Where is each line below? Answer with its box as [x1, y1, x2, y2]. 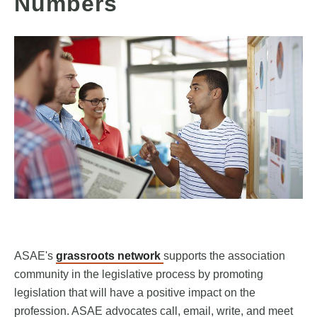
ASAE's [14, 250, 56, 263]
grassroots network [56, 250, 163, 263]
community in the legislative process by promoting [14, 268, 263, 281]
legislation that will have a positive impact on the [14, 287, 255, 299]
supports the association [163, 250, 285, 263]
